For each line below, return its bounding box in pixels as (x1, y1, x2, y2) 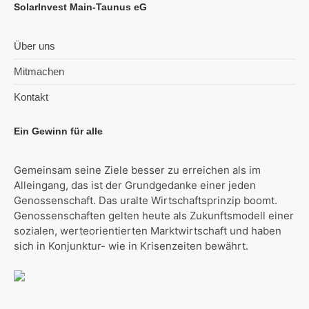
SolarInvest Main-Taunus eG (14, 1, 148, 13)
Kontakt (14, 91, 49, 103)
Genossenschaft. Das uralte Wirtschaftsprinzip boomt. (14, 194, 278, 208)
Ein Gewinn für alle (14, 126, 103, 137)
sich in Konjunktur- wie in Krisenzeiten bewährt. (14, 239, 249, 253)
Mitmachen (14, 66, 65, 78)
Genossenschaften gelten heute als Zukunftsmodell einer (14, 209, 295, 223)
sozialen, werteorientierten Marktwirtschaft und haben (14, 224, 282, 238)
